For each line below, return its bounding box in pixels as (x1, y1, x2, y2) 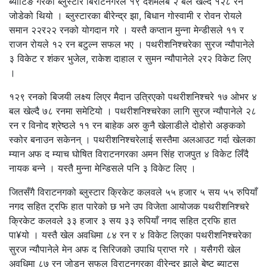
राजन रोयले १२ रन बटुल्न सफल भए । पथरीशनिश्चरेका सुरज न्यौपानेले (9, 38, 254, 50)
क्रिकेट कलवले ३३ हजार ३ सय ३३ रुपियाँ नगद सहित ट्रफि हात (9, 214, 236, 226)
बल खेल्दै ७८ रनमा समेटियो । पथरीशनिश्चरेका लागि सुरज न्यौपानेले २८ (9, 104, 256, 117)
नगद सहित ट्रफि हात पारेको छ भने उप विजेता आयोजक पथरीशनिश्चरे (9, 200, 249, 212)
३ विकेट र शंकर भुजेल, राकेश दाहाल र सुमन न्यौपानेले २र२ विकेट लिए (9, 52, 251, 64)
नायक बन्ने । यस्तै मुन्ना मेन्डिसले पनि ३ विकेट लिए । (9, 162, 196, 174)
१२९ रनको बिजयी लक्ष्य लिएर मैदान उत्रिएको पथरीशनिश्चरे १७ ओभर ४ (9, 90, 257, 103)
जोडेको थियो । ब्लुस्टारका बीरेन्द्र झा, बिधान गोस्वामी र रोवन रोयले (9, 9, 242, 21)
